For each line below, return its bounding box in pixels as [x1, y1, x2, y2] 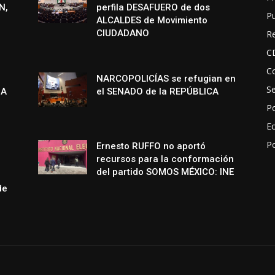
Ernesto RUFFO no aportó [96, 141, 206, 152]
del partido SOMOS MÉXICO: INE [96, 166, 234, 178]
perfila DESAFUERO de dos [96, 2, 210, 14]
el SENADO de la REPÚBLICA [96, 86, 219, 98]
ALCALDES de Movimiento [96, 15, 207, 26]
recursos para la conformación [96, 153, 234, 165]
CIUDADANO [96, 28, 149, 39]
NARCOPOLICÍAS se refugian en [96, 73, 236, 85]
